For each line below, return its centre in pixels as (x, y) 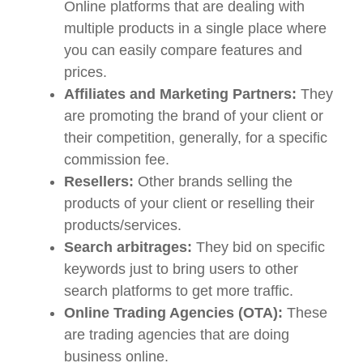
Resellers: (99, 182)
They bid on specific (258, 248)
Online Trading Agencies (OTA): (173, 313)
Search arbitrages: (128, 248)
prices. (85, 73)
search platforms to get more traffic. (179, 291)
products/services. (123, 226)
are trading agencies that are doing (177, 335)
